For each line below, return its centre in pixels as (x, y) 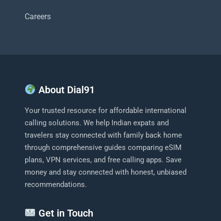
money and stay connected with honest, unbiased (106, 172)
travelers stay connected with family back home (103, 135)
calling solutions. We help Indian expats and (97, 123)
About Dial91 (65, 90)
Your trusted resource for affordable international (106, 110)
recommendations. (56, 184)
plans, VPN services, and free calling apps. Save (103, 160)
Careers (38, 16)
